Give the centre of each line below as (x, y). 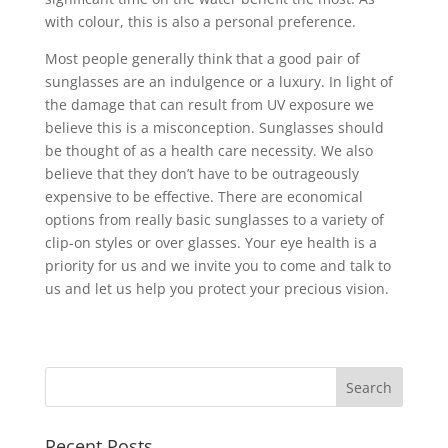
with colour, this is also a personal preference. (200, 21)
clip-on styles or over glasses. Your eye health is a (210, 242)
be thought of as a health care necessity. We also (208, 150)
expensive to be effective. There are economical (203, 196)
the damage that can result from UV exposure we (209, 104)
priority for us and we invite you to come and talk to (217, 265)
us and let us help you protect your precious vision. (216, 288)
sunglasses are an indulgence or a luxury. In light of (218, 81)
